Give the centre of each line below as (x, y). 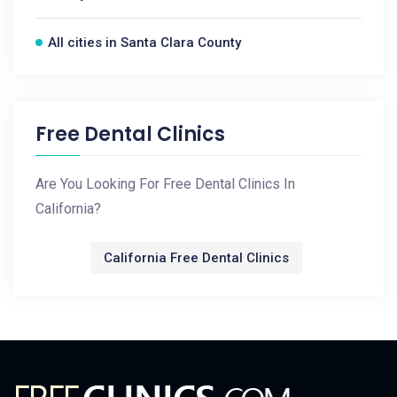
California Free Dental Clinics (196, 258)
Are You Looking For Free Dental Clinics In (165, 184)
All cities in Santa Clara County (144, 43)
